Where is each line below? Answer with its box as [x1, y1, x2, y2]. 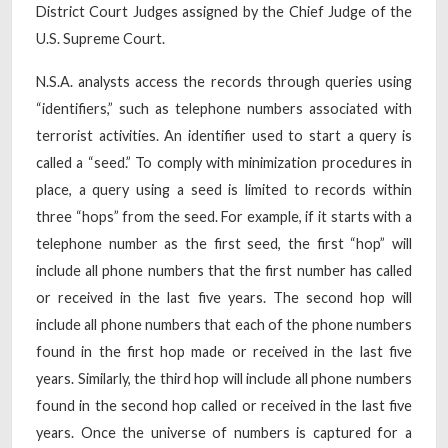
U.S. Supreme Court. [36, 29, 165, 47]
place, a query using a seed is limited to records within [36, 180, 412, 198]
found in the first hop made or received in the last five [36, 342, 412, 360]
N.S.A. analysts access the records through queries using [36, 72, 412, 90]
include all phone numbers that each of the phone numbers [36, 315, 412, 333]
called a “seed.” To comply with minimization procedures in [36, 153, 412, 171]
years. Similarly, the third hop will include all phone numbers [36, 369, 412, 387]
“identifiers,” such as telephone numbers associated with [36, 99, 412, 117]
